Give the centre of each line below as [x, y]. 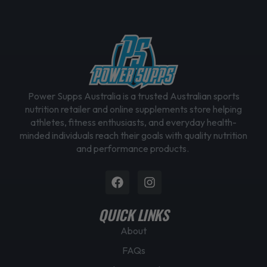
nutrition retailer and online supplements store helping [133, 109]
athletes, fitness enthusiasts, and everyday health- [133, 122]
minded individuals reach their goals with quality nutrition [133, 135]
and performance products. [133, 148]
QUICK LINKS [133, 214]
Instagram [177, 175]
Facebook [144, 175]
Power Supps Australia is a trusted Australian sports [133, 96]
